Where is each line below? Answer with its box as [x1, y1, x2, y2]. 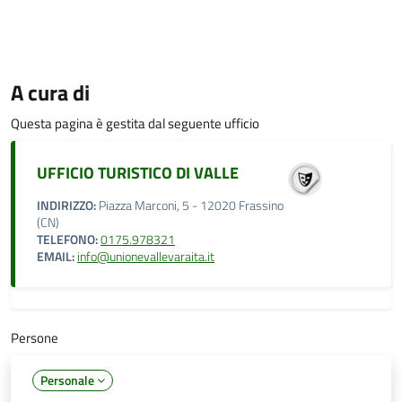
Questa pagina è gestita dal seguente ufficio [11, 113, 259, 134]
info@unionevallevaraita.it [77, 247, 214, 267]
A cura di [11, 76, 90, 109]
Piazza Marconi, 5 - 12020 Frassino [96, 196, 284, 215]
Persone [11, 328, 58, 348]
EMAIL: [37, 247, 74, 267]
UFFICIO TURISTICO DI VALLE [37, 161, 239, 185]
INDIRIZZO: [37, 196, 96, 215]
